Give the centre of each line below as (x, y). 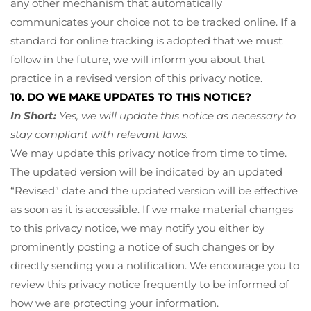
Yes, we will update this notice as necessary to (177, 115)
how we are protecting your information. (115, 303)
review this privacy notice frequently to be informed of (150, 284)
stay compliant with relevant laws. (99, 134)
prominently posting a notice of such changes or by (142, 246)
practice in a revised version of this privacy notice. (136, 78)
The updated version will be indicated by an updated (146, 171)
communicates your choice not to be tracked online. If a (153, 22)
